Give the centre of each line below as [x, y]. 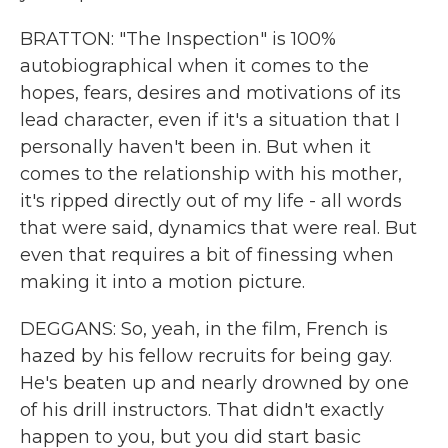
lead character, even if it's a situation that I [210, 120]
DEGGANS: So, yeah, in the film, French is [204, 329]
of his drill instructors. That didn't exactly [202, 410]
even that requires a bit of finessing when [207, 255]
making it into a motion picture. [162, 282]
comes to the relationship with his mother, [211, 174]
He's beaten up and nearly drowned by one [214, 383]
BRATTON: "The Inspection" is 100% [178, 39]
